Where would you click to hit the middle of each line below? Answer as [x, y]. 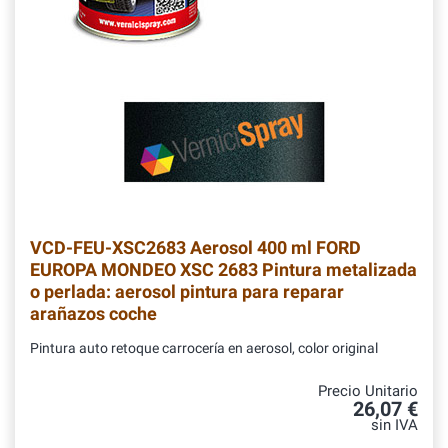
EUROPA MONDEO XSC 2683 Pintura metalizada [223, 270]
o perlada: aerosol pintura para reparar [187, 292]
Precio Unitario [368, 392]
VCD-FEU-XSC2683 [108, 248]
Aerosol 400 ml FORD [273, 248]
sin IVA [394, 426]
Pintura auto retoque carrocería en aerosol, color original [204, 349]
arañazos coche [93, 314]
